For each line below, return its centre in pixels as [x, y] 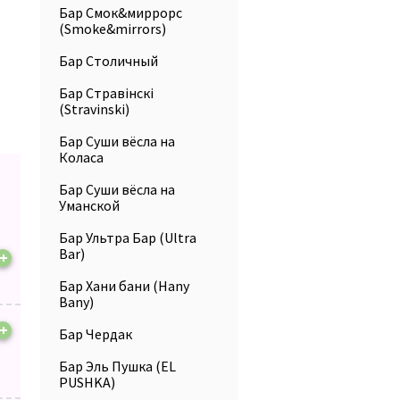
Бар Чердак [96, 334]
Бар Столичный [108, 61]
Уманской [89, 205]
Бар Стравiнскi [106, 93]
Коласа [81, 157]
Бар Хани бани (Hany [124, 286]
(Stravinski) [94, 109]
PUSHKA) [87, 382]
